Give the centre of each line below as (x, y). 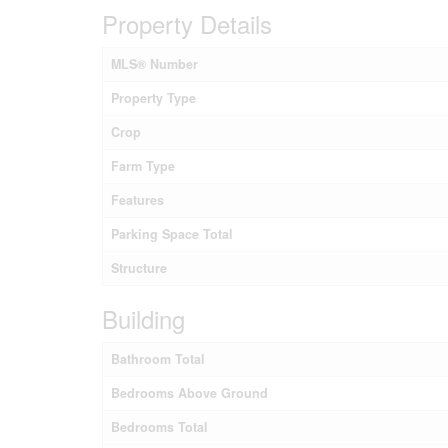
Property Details (187, 23)
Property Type (153, 97)
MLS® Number (154, 63)
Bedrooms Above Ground (189, 392)
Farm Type (143, 165)
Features (137, 199)
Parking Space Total (172, 233)
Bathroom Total (158, 358)
